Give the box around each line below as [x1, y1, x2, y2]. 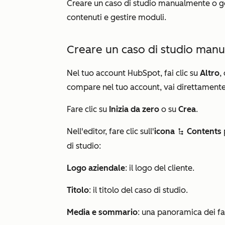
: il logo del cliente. [125, 163, 194, 173]
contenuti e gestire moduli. [67, 13, 166, 22]
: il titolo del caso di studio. [89, 185, 188, 195]
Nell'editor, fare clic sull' [67, 127, 154, 136]
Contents [187, 127, 221, 136]
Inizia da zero [109, 104, 161, 114]
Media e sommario [67, 207, 138, 217]
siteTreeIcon [177, 128, 185, 136]
